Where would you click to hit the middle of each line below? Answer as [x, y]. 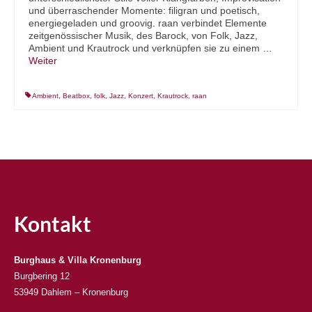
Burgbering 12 [42, 276]
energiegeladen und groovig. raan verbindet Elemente [148, 23]
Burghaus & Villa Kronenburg [78, 260]
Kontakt [53, 224]
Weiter [43, 61]
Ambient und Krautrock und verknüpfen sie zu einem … [150, 48]
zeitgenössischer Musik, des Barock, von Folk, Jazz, [143, 36]
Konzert [141, 96]
